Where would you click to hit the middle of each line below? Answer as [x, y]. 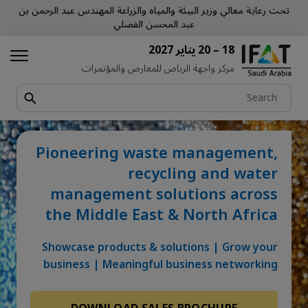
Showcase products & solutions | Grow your [160, 247]
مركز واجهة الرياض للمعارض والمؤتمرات [158, 68]
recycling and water [203, 174]
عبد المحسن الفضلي [154, 24]
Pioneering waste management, [157, 153]
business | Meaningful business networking [161, 265]
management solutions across [164, 195]
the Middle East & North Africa [162, 215]
